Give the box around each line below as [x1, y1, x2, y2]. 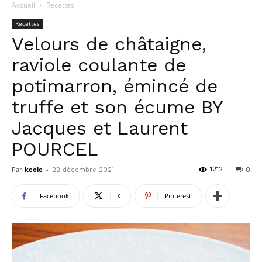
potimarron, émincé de [12, 75, 218, 97]
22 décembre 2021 [52, 166, 114, 174]
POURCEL [12, 138, 98, 160]
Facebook [40, 191, 69, 200]
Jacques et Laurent [12, 117, 188, 139]
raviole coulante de [12, 54, 186, 76]
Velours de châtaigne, [12, 33, 206, 55]
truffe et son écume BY [12, 96, 222, 118]
